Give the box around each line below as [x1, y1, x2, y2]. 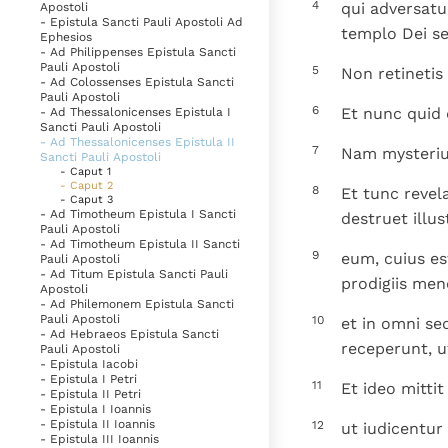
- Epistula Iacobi [40, 357, 138, 372]
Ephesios [40, 30, 92, 45]
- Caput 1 [60, 165, 111, 179]
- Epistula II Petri [40, 387, 141, 402]
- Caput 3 [60, 193, 113, 207]
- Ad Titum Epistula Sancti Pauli [40, 267, 228, 282]
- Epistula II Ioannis [40, 417, 155, 432]
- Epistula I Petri [40, 372, 137, 387]
